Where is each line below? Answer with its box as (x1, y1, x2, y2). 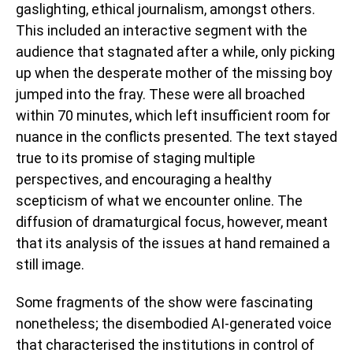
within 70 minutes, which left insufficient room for (16, 106, 330, 124)
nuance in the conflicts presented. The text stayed (16, 128, 337, 145)
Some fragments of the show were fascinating (16, 294, 313, 311)
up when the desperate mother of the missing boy (16, 64, 333, 81)
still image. (16, 255, 84, 273)
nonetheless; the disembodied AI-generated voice (16, 315, 332, 333)
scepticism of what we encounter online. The (16, 191, 303, 209)
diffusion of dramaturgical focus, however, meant (16, 213, 328, 230)
